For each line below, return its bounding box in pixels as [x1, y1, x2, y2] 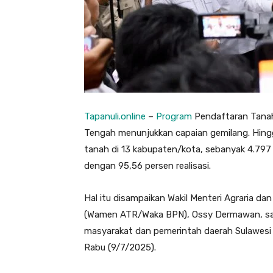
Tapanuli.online [84, 110, 146, 122]
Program [156, 110, 192, 122]
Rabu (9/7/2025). [84, 241, 156, 253]
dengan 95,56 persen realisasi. [84, 160, 211, 171]
